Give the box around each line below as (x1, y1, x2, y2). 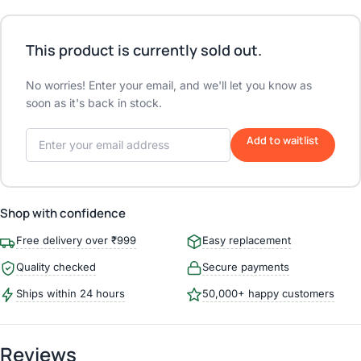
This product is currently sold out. (26, 39, 262, 60)
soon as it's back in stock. (26, 95, 162, 110)
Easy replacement (202, 233, 291, 247)
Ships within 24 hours (16, 286, 125, 300)
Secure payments (202, 259, 289, 273)
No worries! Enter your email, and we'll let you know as (26, 77, 312, 92)
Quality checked (16, 259, 96, 273)
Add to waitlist (247, 132, 319, 147)
